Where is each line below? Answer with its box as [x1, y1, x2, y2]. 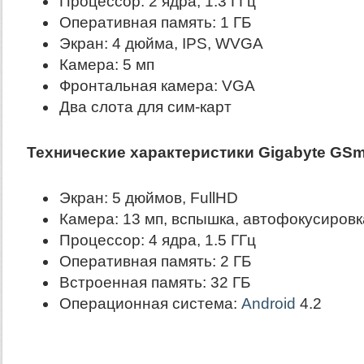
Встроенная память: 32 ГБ [58, 274, 250, 291]
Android [240, 295, 296, 312]
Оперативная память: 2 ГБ [58, 253, 251, 270]
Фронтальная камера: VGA [58, 77, 255, 94]
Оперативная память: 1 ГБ [58, 14, 251, 31]
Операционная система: [58, 295, 241, 312]
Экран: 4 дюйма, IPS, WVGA [58, 35, 263, 52]
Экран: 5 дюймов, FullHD [58, 189, 238, 206]
